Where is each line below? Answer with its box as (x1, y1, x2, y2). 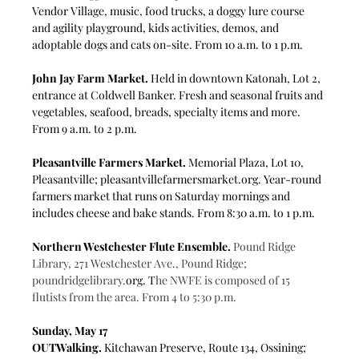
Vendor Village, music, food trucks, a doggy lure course (32, 2, 308, 18)
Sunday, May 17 (32, 322, 108, 338)
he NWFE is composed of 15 (155, 272, 293, 288)
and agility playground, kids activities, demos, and (32, 19, 282, 35)
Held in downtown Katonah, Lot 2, (151, 70, 324, 86)
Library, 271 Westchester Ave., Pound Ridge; (32, 255, 250, 271)
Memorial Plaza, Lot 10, (186, 154, 307, 170)
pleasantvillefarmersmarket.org (100, 171, 259, 187)
